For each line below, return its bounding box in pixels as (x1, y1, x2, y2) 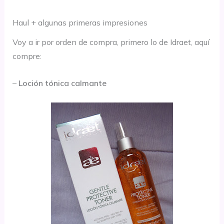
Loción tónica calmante (18, 77, 106, 88)
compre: (12, 51, 41, 61)
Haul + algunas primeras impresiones (12, 17, 147, 27)
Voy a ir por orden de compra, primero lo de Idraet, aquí (12, 37, 209, 47)
